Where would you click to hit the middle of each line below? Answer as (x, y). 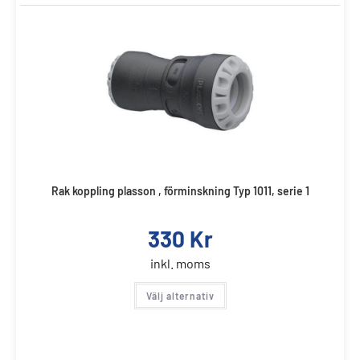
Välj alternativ (180, 295)
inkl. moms (180, 263)
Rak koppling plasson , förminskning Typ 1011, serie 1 (180, 190)
